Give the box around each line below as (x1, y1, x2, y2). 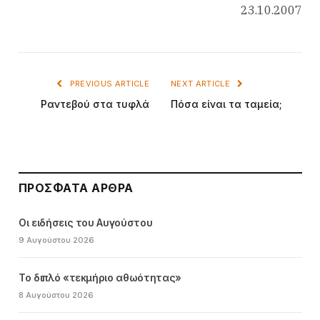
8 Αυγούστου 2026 (19, 290, 94, 301)
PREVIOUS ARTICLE (67, 79, 149, 89)
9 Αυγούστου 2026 (19, 235, 94, 246)
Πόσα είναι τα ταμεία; (171, 98, 282, 111)
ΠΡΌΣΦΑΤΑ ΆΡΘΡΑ (19, 181, 134, 196)
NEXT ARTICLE (171, 79, 233, 89)
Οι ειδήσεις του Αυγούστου (19, 216, 153, 229)
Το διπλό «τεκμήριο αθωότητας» (19, 271, 181, 284)
